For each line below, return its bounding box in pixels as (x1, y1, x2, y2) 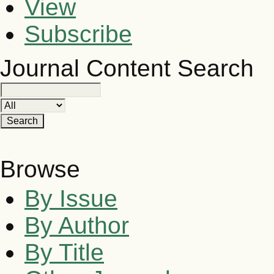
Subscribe (24, 21, 132, 47)
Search (177, 55, 254, 81)
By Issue (24, 185, 117, 212)
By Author (24, 212, 129, 239)
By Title (24, 239, 104, 265)
